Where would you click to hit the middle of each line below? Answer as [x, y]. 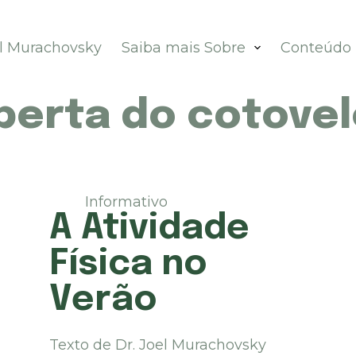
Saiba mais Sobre [183, 48]
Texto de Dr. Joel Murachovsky [162, 345]
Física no [129, 264]
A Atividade [150, 228]
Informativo [127, 202]
